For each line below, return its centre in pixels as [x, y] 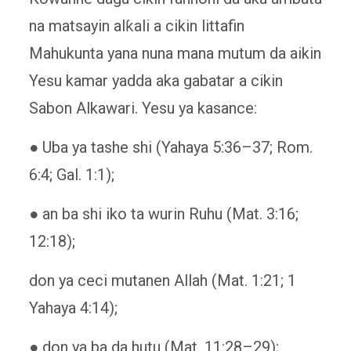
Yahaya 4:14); [73, 308]
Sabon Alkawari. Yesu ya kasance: [143, 108]
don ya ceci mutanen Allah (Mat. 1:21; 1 [162, 280]
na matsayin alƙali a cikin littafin [136, 25]
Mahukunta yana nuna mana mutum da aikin [175, 53]
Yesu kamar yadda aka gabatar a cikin [156, 80]
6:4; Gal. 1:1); [71, 174]
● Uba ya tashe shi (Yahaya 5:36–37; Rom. [170, 147]
